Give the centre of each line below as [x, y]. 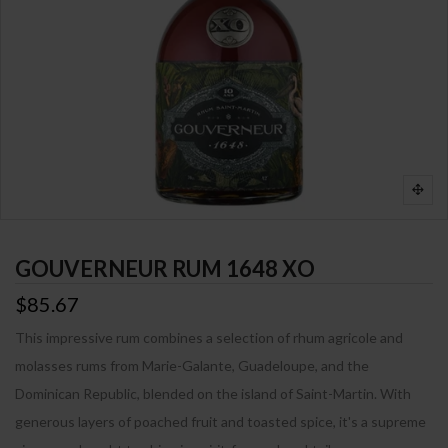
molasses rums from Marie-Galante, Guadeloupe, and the [192, 365]
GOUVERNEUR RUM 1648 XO [165, 268]
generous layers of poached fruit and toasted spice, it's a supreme [220, 421]
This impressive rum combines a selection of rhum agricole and [209, 337]
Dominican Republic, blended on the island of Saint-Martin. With [213, 393]
